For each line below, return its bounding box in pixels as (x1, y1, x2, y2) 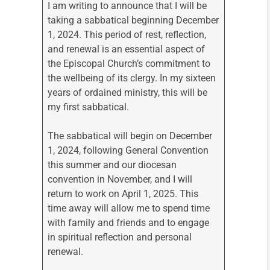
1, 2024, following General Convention (48, 145, 209, 157)
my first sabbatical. (48, 101, 134, 113)
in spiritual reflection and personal (48, 231, 192, 243)
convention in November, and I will (48, 174, 193, 186)
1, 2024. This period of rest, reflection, (48, 29, 207, 41)
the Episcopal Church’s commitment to (48, 58, 211, 70)
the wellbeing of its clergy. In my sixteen (48, 72, 216, 84)
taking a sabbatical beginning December (48, 14, 219, 27)
